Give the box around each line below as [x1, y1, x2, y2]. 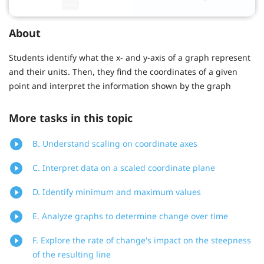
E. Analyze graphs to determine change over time [32, 210, 228, 222]
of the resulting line [32, 249, 111, 260]
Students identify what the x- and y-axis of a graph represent [9, 51, 250, 63]
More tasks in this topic [9, 111, 133, 126]
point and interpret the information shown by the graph [9, 80, 231, 91]
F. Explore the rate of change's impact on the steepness [32, 235, 251, 246]
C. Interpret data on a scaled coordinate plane [32, 162, 215, 174]
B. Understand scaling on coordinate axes [32, 138, 197, 150]
